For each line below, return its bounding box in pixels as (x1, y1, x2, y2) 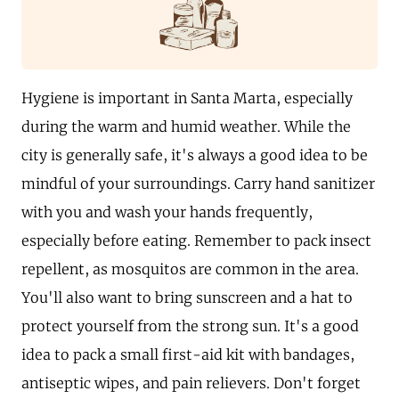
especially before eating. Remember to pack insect (21, 231, 371, 249)
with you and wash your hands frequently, (21, 202, 313, 221)
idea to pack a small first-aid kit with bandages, (21, 345, 354, 363)
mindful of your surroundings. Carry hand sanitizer (21, 174, 375, 192)
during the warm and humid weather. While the (21, 117, 351, 135)
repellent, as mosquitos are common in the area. (21, 259, 359, 278)
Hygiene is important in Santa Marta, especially (21, 88, 353, 107)
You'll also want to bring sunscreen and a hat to (21, 288, 353, 306)
